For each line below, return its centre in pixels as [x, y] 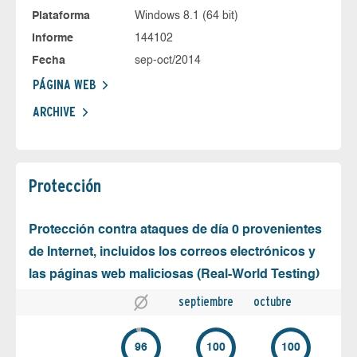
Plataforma [61, 16]
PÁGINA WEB [64, 84]
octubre [273, 301]
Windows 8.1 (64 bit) [186, 16]
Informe [53, 38]
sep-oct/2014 [167, 60]
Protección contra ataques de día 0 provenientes [175, 230]
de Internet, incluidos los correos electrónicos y [172, 252]
